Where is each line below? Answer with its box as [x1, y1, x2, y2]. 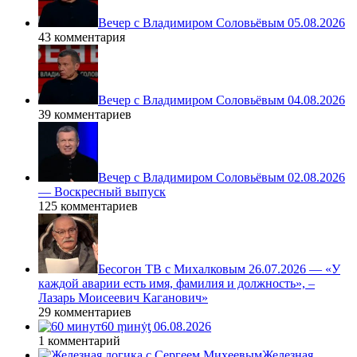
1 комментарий [38, 334, 120, 348]
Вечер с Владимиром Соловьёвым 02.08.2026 [98, 171, 345, 185]
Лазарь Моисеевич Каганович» [38, 291, 208, 305]
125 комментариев [38, 199, 138, 214]
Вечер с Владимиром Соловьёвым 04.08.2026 [98, 93, 345, 108]
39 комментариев [38, 108, 131, 122]
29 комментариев [38, 305, 131, 320]
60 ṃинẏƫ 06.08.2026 [101, 320, 211, 334]
